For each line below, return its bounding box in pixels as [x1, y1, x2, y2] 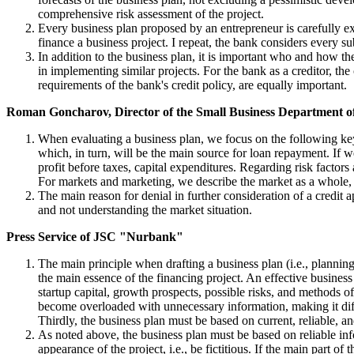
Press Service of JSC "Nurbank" [6, 229, 183, 243]
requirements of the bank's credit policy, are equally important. [38, 77, 347, 92]
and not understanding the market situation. [38, 202, 252, 217]
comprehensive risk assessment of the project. [38, 6, 264, 21]
